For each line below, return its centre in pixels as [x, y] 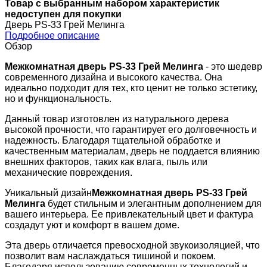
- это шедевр [233, 66]
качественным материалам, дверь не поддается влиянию [132, 151]
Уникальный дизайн [48, 193]
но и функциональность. [58, 98]
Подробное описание [52, 35]
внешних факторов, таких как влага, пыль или [106, 162]
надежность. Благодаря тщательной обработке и [113, 140]
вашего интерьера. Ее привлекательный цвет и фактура [129, 214]
